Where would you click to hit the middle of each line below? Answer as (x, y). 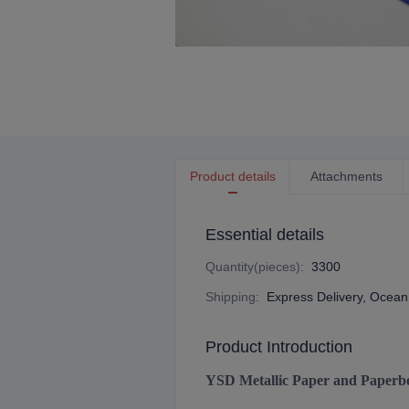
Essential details (265, 235)
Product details (232, 176)
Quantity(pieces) (253, 267)
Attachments (346, 176)
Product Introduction (279, 347)
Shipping (231, 297)
